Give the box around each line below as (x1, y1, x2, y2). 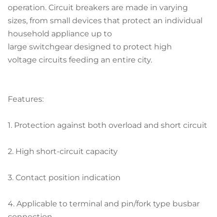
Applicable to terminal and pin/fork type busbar (15, 199, 200, 208)
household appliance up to (8, 29, 112, 38)
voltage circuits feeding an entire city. (8, 55, 152, 64)
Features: (8, 94, 44, 104)
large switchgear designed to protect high (8, 42, 172, 51)
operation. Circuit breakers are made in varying (8, 3, 188, 12)
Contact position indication (14, 173, 121, 182)
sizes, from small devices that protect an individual (8, 16, 202, 25)
